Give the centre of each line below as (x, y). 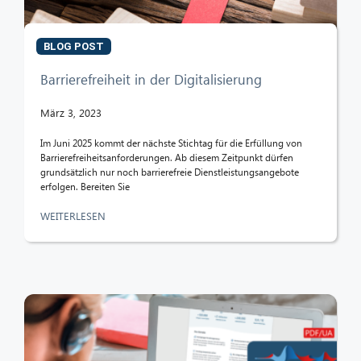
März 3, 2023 (71, 112)
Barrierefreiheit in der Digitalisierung (151, 79)
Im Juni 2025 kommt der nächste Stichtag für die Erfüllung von (171, 143)
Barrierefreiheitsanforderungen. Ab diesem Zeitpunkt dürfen (167, 157)
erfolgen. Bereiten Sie (85, 186)
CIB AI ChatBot (59, 352)
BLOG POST (74, 46)
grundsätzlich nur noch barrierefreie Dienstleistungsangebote (170, 172)
